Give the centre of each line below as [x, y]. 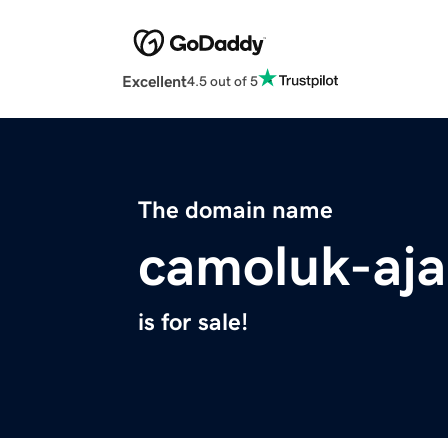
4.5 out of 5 [222, 80]
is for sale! [193, 322]
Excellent [154, 81]
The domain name [235, 210]
